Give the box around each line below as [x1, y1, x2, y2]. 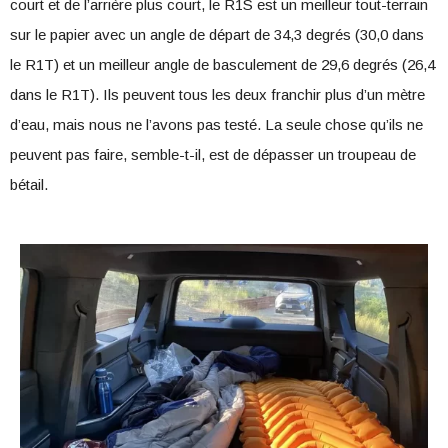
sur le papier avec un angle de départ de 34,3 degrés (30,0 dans [10, 26, 424, 43]
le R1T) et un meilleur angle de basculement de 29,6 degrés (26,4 [10, 56, 435, 73]
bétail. [10, 176, 48, 193]
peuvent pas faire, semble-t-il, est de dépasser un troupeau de [10, 146, 416, 163]
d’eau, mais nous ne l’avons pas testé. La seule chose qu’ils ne [10, 116, 423, 133]
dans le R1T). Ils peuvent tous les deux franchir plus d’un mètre [10, 86, 425, 103]
